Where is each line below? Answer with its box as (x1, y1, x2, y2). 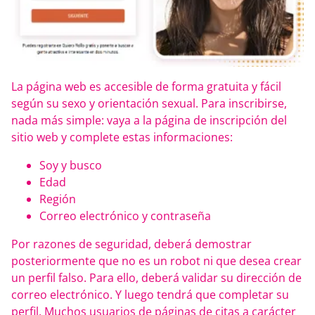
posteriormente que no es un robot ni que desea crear (11, 253, 302, 269)
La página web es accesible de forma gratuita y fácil (11, 79, 281, 95)
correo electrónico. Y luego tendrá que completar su (11, 287, 289, 303)
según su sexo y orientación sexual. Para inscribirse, (11, 96, 287, 112)
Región (39, 191, 76, 207)
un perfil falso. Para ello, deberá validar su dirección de (11, 270, 302, 286)
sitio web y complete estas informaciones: (11, 129, 233, 146)
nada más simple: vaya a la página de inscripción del (11, 112, 287, 129)
